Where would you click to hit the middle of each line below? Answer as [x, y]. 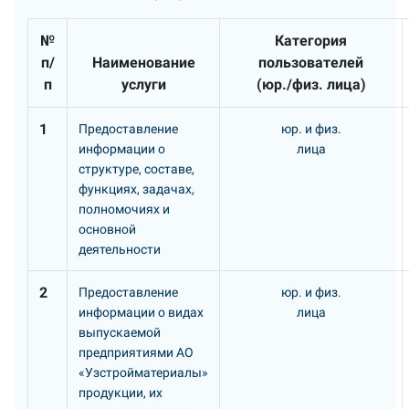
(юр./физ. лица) [311, 84]
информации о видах [141, 312]
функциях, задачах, [136, 189]
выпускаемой [120, 332]
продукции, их [121, 393]
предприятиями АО [136, 352]
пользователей [311, 63]
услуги [143, 84]
